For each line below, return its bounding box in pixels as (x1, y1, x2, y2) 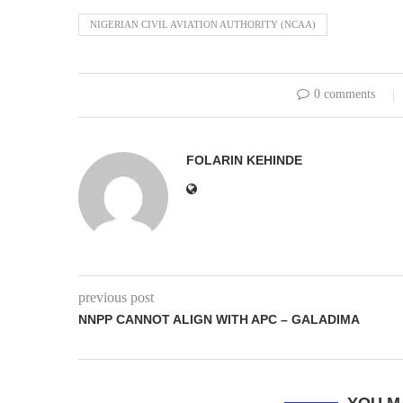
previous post (78, 290, 154, 305)
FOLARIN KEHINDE (186, 153, 302, 167)
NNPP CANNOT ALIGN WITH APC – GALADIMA (78, 312, 360, 327)
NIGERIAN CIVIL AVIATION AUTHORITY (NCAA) (90, 19, 316, 30)
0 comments (313, 87, 375, 101)
